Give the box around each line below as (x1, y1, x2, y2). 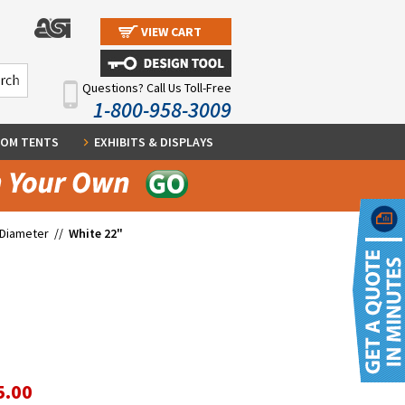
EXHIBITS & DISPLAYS (94, 134, 214, 150)
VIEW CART (141, 24, 202, 40)
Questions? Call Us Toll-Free (82, 80, 231, 96)
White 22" (69, 225, 123, 241)
